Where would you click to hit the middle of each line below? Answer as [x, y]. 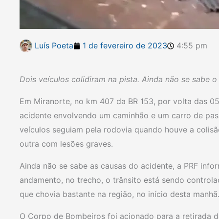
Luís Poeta [54, 45]
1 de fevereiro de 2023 [125, 45]
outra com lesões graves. [66, 144]
